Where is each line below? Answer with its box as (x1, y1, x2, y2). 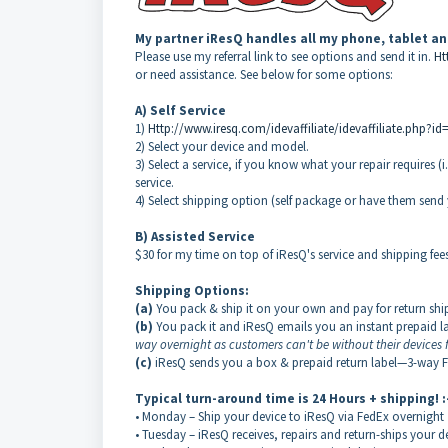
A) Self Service (135, 101, 226, 119)
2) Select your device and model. (135, 137, 312, 155)
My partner (135, 29, 206, 47)
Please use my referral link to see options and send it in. (135, 47, 434, 65)
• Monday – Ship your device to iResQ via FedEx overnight (135, 407, 444, 425)
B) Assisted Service (135, 227, 255, 245)
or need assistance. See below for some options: (135, 65, 396, 83)
